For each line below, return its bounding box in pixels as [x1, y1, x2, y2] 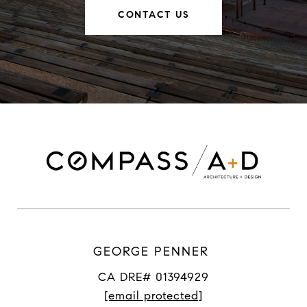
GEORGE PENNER [93, 244, 214, 260]
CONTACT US [118, 9, 189, 21]
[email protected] [104, 288, 203, 304]
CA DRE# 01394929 [98, 270, 209, 285]
